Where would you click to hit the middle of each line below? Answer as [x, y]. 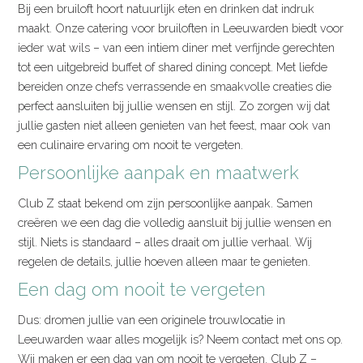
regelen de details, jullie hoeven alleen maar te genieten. [164, 262]
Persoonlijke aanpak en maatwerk [159, 172]
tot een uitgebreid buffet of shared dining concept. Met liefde [173, 66]
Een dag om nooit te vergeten [142, 290]
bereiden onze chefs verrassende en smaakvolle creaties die [175, 86]
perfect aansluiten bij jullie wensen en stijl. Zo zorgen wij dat [174, 105]
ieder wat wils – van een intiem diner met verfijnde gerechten [177, 47]
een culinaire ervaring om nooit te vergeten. [131, 144]
